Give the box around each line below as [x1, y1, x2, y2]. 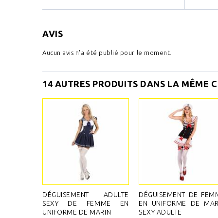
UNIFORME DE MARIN [42, 208, 111, 216]
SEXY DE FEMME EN [42, 200, 129, 207]
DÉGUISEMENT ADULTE [42, 191, 129, 199]
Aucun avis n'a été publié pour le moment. [42, 49, 172, 56]
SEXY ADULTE [139, 208, 182, 216]
